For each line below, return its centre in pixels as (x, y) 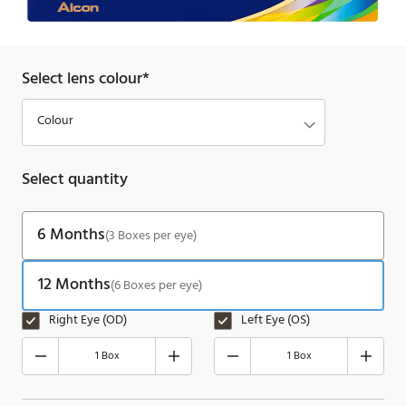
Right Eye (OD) (88, 320)
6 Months (71, 235)
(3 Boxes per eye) (151, 236)
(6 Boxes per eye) (156, 285)
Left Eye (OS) (275, 320)
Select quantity (75, 180)
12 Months (74, 285)
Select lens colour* (86, 79)
